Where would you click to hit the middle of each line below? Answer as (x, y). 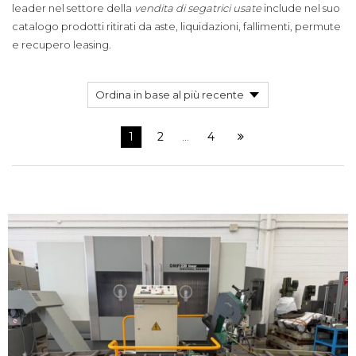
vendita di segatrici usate (198, 8)
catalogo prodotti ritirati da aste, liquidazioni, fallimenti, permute (176, 26)
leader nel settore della (73, 8)
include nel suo (301, 8)
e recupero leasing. (62, 44)
